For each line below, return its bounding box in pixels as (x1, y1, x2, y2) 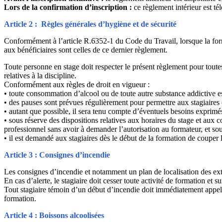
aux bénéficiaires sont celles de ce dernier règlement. (4, 45, 167, 54)
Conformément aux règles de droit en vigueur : (4, 80, 150, 89)
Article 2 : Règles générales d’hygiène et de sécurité (4, 19, 176, 28)
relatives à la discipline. (4, 71, 76, 80)
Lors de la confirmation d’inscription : (4, 2, 134, 11)
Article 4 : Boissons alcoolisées (4, 211, 104, 220)
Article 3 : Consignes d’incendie (4, 150, 110, 159)
